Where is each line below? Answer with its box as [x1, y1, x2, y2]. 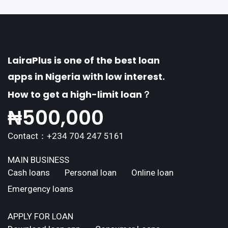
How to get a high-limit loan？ [8, 88, 151, 101]
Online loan [131, 167, 174, 178]
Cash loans [8, 167, 50, 178]
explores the [11, 14, 58, 24]
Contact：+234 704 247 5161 [8, 130, 124, 141]
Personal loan [65, 167, 117, 178]
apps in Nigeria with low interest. [8, 70, 165, 83]
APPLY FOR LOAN [8, 211, 73, 221]
